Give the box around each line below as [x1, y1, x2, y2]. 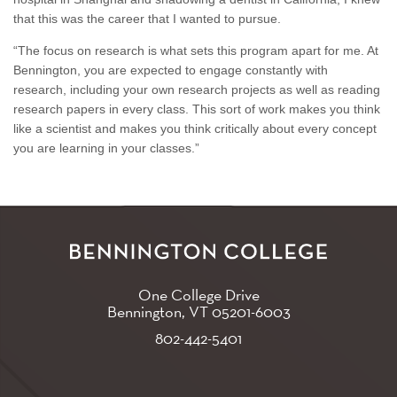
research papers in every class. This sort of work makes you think [13, 102, 380, 116]
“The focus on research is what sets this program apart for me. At [13, 43, 378, 58]
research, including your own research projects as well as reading [13, 82, 380, 97]
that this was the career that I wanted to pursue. [13, 12, 281, 26]
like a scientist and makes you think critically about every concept [13, 121, 377, 136]
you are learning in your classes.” [13, 141, 199, 155]
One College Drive [137, 284, 260, 305]
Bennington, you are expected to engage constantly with [13, 63, 328, 77]
